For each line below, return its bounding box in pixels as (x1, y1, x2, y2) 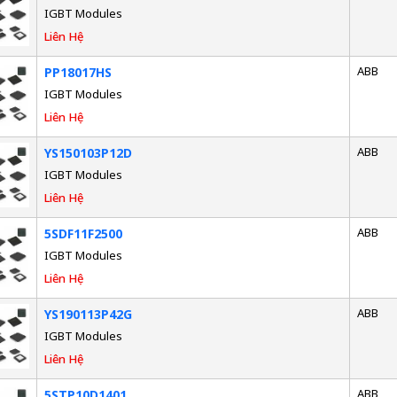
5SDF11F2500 (43, 224, 122, 242)
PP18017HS (43, 63, 112, 81)
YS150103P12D (43, 144, 132, 161)
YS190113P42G (43, 305, 132, 323)
